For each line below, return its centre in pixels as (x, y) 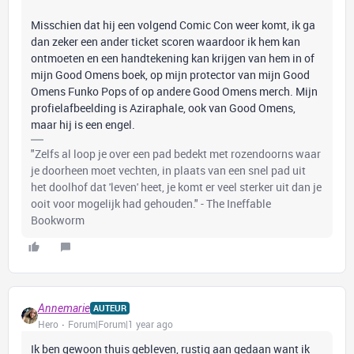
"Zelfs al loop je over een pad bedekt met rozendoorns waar (176, 154)
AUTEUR (110, 308)
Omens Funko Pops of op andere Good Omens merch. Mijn (174, 91)
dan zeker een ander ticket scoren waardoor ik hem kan (166, 41)
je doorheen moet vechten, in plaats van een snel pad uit (168, 170)
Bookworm (58, 220)
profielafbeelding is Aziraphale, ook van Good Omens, (163, 108)
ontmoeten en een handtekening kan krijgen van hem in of (173, 58)
